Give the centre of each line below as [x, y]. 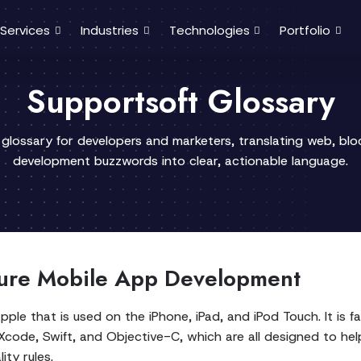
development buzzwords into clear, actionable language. [180, 161]
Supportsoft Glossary [180, 102]
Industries [110, 30]
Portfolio [305, 30]
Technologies [209, 30]
